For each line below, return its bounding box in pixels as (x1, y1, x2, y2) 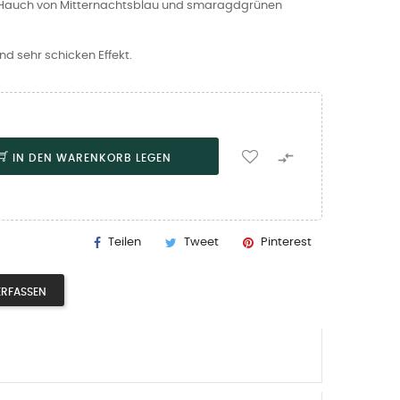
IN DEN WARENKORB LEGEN (12, 153, 171, 163)
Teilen (108, 237, 141, 248)
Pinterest (261, 237, 312, 248)
